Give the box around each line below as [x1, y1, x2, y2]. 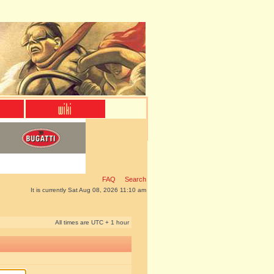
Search [123, 176, 146, 183]
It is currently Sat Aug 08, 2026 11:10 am [31, 187, 146, 193]
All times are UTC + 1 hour [55, 219, 129, 226]
